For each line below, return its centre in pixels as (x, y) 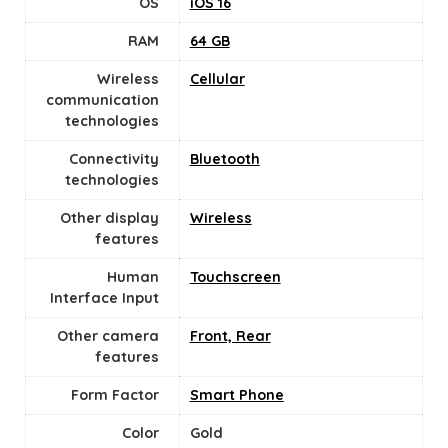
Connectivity (113, 159)
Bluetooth (224, 159)
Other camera (107, 336)
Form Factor (114, 395)
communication (102, 100)
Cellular (217, 79)
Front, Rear (230, 336)
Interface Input (104, 298)
